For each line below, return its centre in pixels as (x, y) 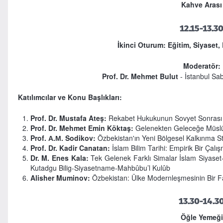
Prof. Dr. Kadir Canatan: (70, 148)
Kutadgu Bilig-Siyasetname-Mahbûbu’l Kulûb (100, 167)
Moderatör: (202, 65)
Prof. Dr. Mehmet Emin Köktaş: (82, 128)
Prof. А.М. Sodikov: (64, 138)
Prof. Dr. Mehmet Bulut (140, 76)
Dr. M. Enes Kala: (59, 158)
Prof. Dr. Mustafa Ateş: (68, 118)
